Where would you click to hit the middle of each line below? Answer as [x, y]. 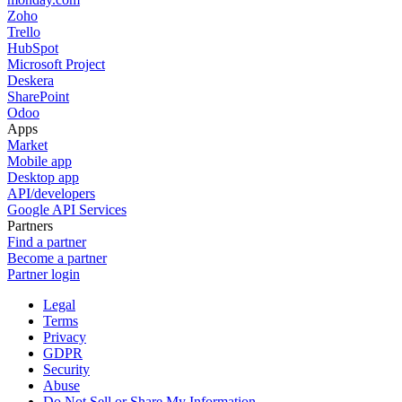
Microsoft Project [56, 64]
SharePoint [38, 96]
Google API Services [67, 210]
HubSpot [33, 48]
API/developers [51, 193]
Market [27, 145]
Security [66, 369]
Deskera [31, 80]
